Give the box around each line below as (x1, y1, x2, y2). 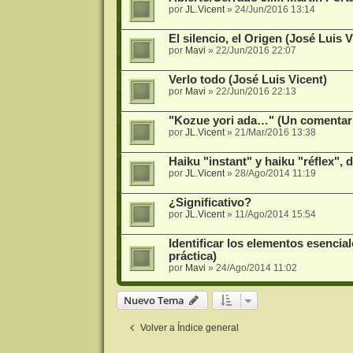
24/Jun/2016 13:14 (234, 3, 315, 15)
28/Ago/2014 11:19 (234, 167, 316, 179)
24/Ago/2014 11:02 (215, 262, 297, 273)
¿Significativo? (168, 195, 251, 209)
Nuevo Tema (123, 292, 184, 307)
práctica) (168, 249, 217, 262)
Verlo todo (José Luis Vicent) (168, 72, 327, 86)
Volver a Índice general (139, 321, 239, 333)
